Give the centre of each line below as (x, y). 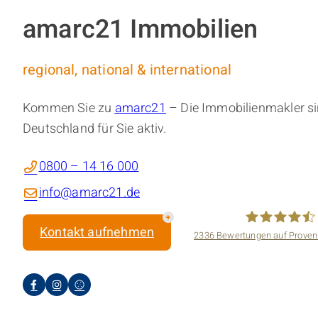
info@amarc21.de (89, 193)
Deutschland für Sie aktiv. (95, 129)
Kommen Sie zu (69, 109)
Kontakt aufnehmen (97, 233)
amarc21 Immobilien (141, 30)
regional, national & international (127, 70)
